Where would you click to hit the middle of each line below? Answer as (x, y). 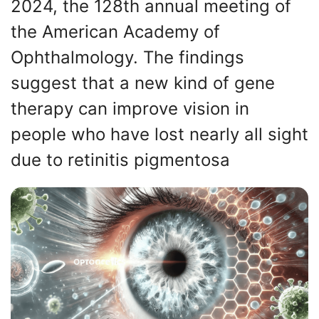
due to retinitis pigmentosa (120, 160)
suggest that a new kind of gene (143, 83)
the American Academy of (115, 32)
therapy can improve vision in (130, 109)
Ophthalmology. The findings (127, 57)
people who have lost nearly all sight (159, 134)
